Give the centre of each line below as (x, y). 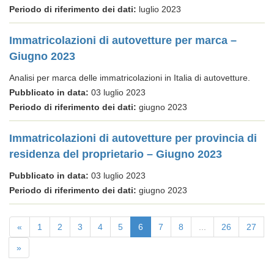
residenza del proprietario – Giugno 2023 (116, 154)
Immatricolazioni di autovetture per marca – (123, 40)
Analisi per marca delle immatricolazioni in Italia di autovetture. (130, 78)
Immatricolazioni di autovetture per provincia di (133, 138)
